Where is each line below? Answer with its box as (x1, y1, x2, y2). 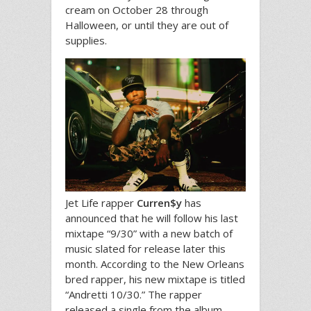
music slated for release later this (65, 241, 226, 255)
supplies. (65, 33, 107, 47)
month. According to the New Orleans (65, 256, 244, 271)
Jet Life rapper (65, 195, 137, 210)
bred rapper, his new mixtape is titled (65, 271, 245, 286)
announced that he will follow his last (65, 210, 238, 225)
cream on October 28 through (65, 2, 208, 17)
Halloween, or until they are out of (65, 17, 228, 32)
